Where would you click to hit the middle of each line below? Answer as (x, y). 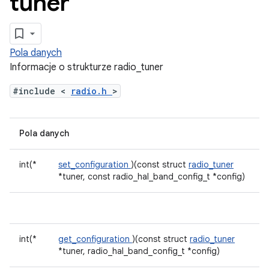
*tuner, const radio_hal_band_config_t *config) (152, 177)
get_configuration (95, 239)
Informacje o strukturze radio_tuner (86, 67)
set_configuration (95, 165)
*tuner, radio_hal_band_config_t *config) (139, 251)
